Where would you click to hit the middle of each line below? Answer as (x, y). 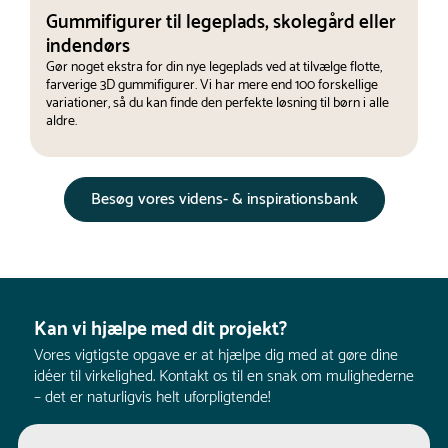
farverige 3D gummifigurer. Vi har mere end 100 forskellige (212, 85)
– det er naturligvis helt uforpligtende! (152, 397)
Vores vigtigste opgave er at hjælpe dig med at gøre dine (216, 355)
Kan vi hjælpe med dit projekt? (160, 329)
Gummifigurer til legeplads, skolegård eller (221, 22)
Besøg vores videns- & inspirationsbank (224, 199)
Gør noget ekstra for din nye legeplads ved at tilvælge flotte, (214, 67)
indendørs (88, 46)
